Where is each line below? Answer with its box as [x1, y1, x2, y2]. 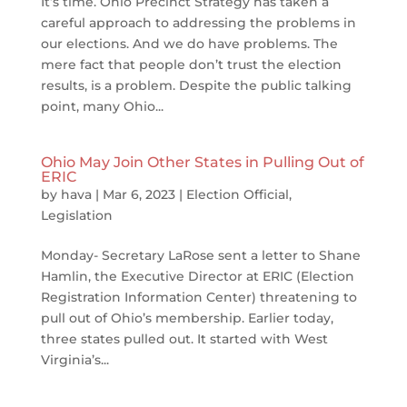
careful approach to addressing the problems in [40, 15, 356, 31]
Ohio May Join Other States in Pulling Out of [40, 154, 364, 171]
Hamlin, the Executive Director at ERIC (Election [40, 268, 354, 284]
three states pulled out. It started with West [40, 331, 328, 347]
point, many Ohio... [40, 98, 164, 114]
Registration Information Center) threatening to [40, 289, 357, 305]
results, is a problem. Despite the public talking [40, 77, 352, 94]
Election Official [185, 186, 289, 203]
